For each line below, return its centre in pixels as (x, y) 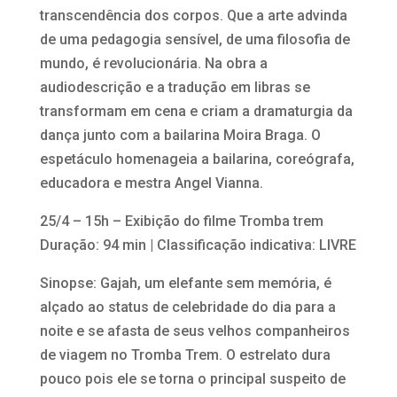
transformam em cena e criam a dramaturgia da (196, 111)
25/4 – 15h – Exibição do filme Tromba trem (181, 221)
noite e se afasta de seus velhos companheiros (195, 331)
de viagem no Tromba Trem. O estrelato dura (185, 354)
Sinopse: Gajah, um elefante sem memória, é (185, 283)
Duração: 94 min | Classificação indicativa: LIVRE (198, 245)
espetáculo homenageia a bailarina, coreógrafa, (197, 159)
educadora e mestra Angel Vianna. (151, 183)
